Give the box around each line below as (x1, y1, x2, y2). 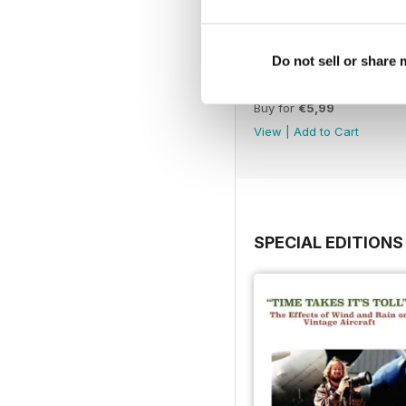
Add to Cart (294, 123, 359, 139)
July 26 (254, 77, 301, 93)
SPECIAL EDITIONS (254, 232, 403, 252)
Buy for (254, 100, 298, 115)
